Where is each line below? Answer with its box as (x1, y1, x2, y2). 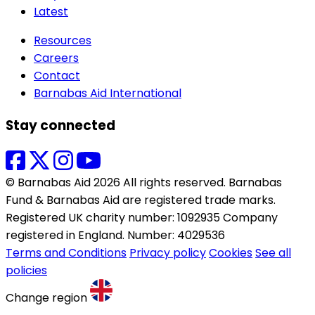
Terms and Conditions (6, 244, 127, 261)
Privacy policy (129, 244, 206, 261)
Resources (34, 32, 91, 49)
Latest (34, 4, 68, 20)
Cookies (209, 244, 252, 261)
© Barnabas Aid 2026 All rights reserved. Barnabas (6, 174, 282, 191)
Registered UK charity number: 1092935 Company (6, 209, 278, 226)
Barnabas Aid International (34, 85, 181, 102)
